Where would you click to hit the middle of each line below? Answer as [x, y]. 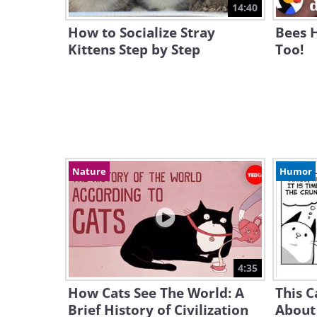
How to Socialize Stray [142, 33]
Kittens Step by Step [134, 50]
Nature [89, 171]
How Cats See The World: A [156, 293]
